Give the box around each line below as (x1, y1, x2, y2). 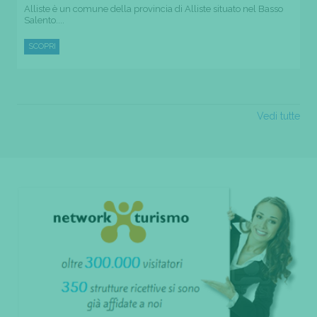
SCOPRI (28, 41, 56, 51)
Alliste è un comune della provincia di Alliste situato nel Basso (24, 3, 283, 14)
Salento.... (24, 14, 64, 25)
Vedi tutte (257, 110, 300, 122)
